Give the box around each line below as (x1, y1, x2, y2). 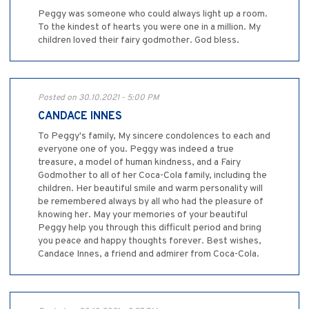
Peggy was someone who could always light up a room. (38, 8, 268, 21)
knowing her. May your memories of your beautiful (38, 209, 248, 221)
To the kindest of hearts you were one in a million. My (38, 21, 261, 34)
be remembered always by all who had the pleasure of (38, 196, 263, 208)
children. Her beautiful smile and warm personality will (38, 183, 263, 195)
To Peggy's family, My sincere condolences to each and (38, 130, 270, 143)
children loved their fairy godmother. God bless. (38, 34, 239, 47)
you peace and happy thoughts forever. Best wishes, (38, 235, 261, 248)
